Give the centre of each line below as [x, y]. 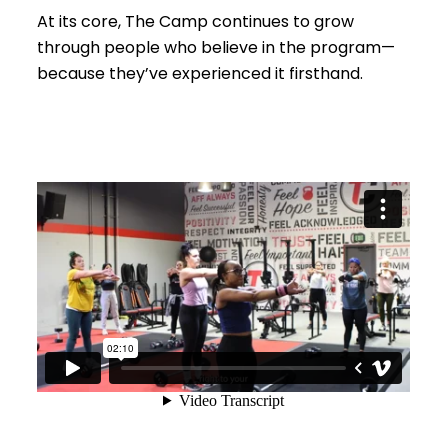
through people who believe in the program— [216, 47]
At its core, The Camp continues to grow [196, 21]
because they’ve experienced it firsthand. [200, 73]
